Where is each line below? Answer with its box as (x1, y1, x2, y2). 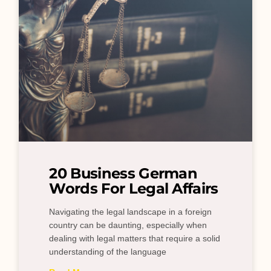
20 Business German (49, 165, 198, 183)
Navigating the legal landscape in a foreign (49, 207, 212, 217)
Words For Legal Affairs (49, 180, 218, 198)
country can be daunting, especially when (49, 220, 207, 230)
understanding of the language (49, 247, 167, 257)
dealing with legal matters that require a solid (49, 233, 221, 244)
